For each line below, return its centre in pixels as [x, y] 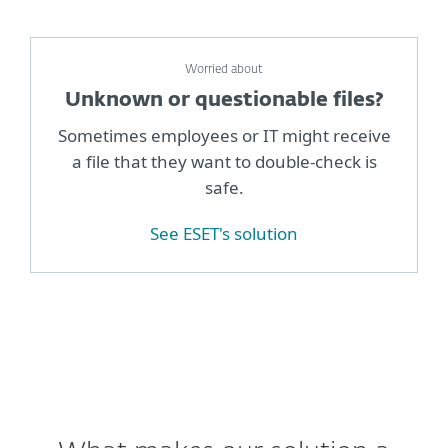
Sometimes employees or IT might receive [224, 135]
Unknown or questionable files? [224, 100]
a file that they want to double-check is [224, 161]
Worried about [224, 70]
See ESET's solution [224, 233]
